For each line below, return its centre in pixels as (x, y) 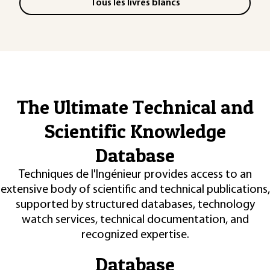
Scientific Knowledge (135, 131)
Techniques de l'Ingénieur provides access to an (135, 174)
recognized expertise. (135, 235)
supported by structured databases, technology (135, 205)
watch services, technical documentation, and (135, 220)
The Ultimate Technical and (135, 107)
